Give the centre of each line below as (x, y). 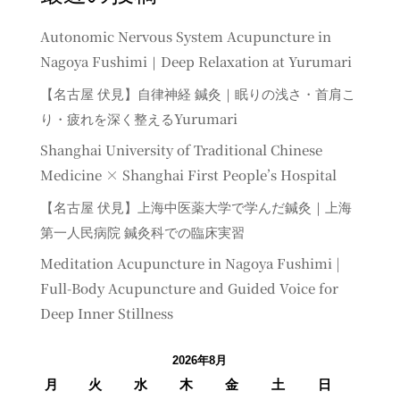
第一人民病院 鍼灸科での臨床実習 (142, 231)
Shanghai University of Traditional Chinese (181, 150)
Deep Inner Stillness (106, 313)
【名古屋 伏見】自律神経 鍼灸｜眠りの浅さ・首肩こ (197, 93)
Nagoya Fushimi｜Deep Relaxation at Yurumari (196, 62)
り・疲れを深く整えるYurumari (138, 118)
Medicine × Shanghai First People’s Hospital (188, 175)
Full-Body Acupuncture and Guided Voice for (189, 288)
